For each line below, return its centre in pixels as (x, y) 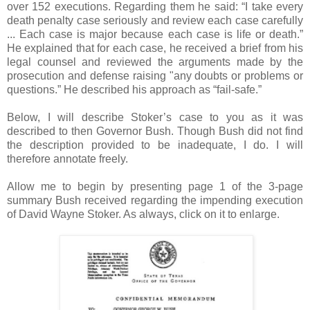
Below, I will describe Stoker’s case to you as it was (155, 117)
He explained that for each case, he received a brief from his (155, 48)
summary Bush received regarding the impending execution (155, 200)
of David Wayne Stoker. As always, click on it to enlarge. (143, 214)
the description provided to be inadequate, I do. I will (155, 145)
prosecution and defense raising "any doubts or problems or (155, 75)
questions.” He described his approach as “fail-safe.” (134, 89)
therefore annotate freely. (67, 158)
